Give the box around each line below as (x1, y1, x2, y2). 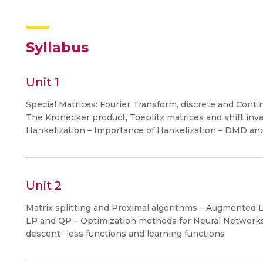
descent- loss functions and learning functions (26, 228, 225, 239)
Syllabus (26, 39, 89, 56)
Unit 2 (26, 178, 62, 193)
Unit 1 (26, 75, 59, 89)
